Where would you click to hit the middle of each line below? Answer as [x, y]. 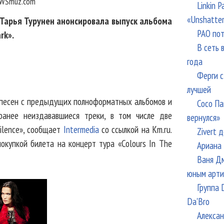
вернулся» [203, 117]
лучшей [199, 89]
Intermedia [81, 129]
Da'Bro [198, 201]
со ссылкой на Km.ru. [135, 129]
